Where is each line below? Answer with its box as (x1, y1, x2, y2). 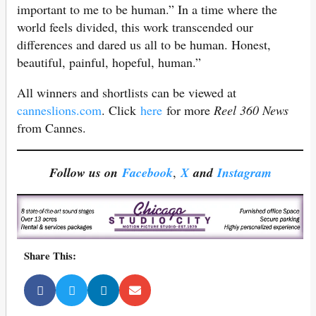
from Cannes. (17, 119, 86, 137)
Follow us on (49, 164, 118, 182)
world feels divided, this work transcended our (17, 18, 253, 36)
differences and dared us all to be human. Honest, (17, 36, 271, 54)
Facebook (121, 164, 173, 182)
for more (162, 102, 214, 119)
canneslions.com (17, 102, 102, 119)
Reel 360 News (214, 102, 288, 119)
